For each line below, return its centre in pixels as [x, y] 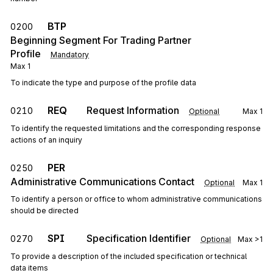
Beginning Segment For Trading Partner [101, 40]
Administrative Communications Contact [102, 182]
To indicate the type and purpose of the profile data [103, 83]
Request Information [133, 110]
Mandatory [70, 55]
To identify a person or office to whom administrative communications [136, 199]
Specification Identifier [139, 238]
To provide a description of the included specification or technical [129, 256]
